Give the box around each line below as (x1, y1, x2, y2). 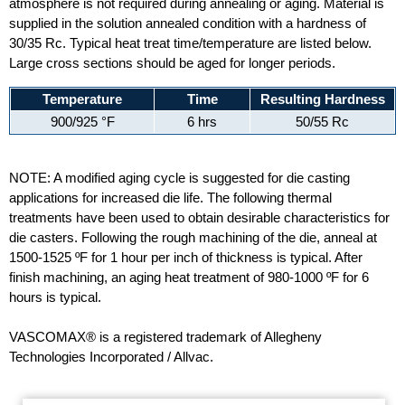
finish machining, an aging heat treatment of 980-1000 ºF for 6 (9, 269, 369, 285)
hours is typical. (9, 289, 101, 305)
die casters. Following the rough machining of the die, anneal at (9, 230, 377, 245)
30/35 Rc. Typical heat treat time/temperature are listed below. (9, 35, 372, 51)
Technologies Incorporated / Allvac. (9, 349, 213, 364)
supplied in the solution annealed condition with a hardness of (9, 15, 366, 31)
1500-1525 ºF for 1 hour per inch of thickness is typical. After (9, 250, 363, 265)
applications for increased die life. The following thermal (9, 190, 332, 205)
